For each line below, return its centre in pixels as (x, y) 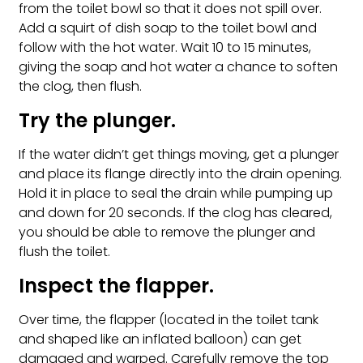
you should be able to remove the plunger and (167, 233)
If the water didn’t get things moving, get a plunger (179, 155)
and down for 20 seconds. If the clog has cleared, (175, 213)
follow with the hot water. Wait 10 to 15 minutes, (165, 48)
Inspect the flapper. (116, 286)
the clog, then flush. (80, 87)
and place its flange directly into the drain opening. (180, 174)
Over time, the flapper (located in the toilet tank (169, 320)
